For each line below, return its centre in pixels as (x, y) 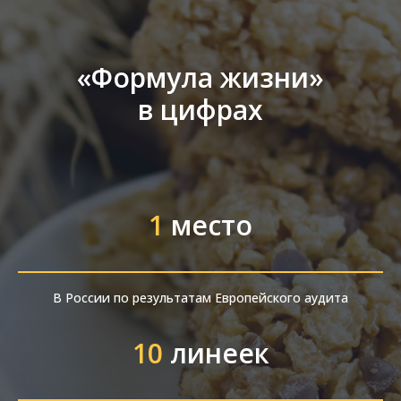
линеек (219, 354)
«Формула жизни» (200, 78)
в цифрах (200, 110)
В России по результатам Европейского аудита (200, 298)
